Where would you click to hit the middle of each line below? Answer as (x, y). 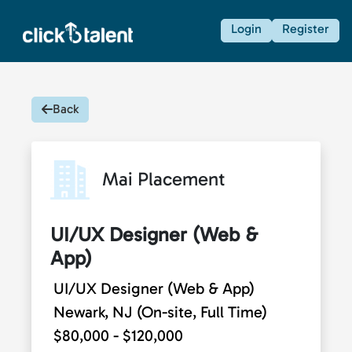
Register (306, 29)
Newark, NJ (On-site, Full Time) (160, 312)
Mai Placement (164, 178)
